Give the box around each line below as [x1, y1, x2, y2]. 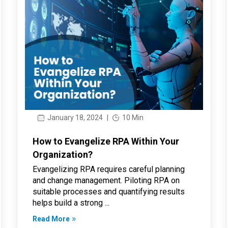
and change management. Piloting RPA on [32, 175, 180, 185]
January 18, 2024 [45, 113, 103, 122]
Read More [32, 214, 70, 223]
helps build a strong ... [32, 197, 109, 208]
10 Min [120, 113, 144, 122]
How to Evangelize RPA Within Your [32, 135, 179, 147]
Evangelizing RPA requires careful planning [32, 164, 185, 174]
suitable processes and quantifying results [32, 186, 185, 196]
